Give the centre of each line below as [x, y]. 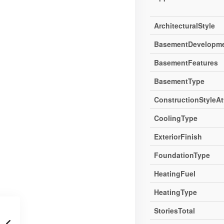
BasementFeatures [186, 63]
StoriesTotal [175, 211]
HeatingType [176, 192]
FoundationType [182, 155]
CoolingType [176, 118]
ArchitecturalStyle [185, 26]
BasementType [179, 81]
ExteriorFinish [178, 137]
